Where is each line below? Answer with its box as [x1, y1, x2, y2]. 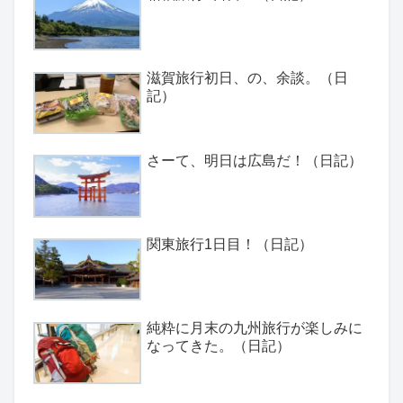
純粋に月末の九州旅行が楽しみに [147, 319, 363, 336]
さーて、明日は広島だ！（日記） [147, 153, 363, 169]
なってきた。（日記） [147, 337, 291, 354]
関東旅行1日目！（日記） [147, 237, 313, 253]
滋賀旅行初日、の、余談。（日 [147, 69, 348, 85]
